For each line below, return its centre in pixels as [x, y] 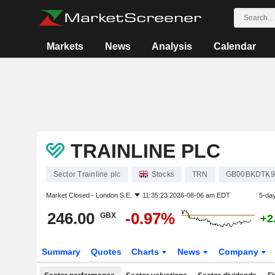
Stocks [163, 174]
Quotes [106, 252]
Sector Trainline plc [87, 174]
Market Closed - [71, 195]
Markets [65, 46]
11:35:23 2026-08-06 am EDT [186, 195]
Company [240, 252]
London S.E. [114, 195]
